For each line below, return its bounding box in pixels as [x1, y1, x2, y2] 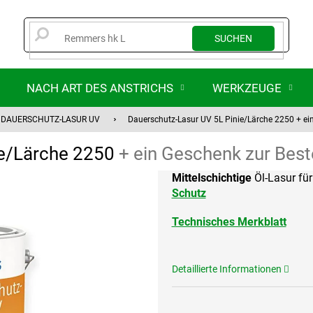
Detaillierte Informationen [171, 263, 282, 275]
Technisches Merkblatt [171, 215, 286, 229]
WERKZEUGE [212, 80, 282, 95]
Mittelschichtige [171, 171, 252, 185]
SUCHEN [214, 33, 253, 45]
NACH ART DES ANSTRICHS [27, 80, 173, 95]
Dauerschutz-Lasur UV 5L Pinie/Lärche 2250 [128, 115, 296, 124]
